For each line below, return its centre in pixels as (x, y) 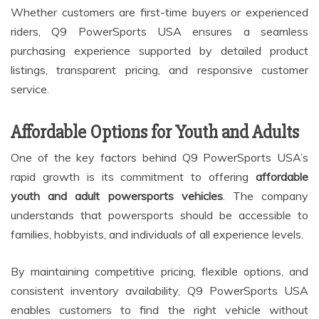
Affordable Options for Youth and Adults (155, 133)
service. (30, 89)
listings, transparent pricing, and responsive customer (159, 70)
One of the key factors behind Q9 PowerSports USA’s (159, 158)
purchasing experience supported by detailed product (159, 51)
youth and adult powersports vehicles (117, 196)
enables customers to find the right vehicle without (159, 310)
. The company (266, 196)
